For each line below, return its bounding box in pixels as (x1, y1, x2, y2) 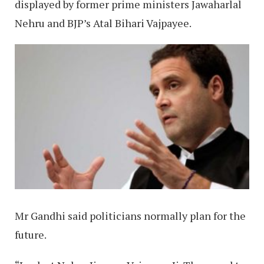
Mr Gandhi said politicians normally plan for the (15, 208, 246, 223)
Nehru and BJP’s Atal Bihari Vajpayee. (15, 16, 192, 31)
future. (15, 227, 47, 242)
